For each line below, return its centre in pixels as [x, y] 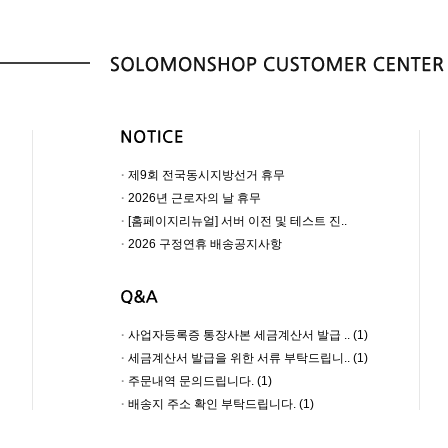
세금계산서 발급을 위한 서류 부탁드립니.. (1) [248, 358]
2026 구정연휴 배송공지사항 [205, 244]
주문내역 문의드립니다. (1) [200, 381]
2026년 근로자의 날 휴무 [194, 198]
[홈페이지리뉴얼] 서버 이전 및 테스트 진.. [237, 221]
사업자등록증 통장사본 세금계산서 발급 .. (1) [248, 335]
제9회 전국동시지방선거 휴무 [206, 175]
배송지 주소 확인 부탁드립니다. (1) [221, 404]
